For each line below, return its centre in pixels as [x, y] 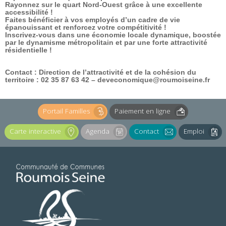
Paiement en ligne [143, 111]
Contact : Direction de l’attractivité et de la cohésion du [101, 73]
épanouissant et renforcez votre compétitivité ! [86, 28]
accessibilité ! [29, 13]
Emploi [194, 131]
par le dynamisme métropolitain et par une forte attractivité [106, 43]
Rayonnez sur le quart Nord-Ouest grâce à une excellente [104, 5]
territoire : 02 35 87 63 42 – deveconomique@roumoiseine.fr [107, 80]
